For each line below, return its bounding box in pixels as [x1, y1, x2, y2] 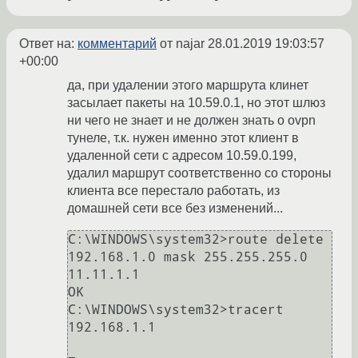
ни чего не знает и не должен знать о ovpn [67, 113, 316, 128]
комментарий [78, 37, 157, 51]
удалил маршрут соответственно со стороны [67, 166, 332, 181]
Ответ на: [19, 37, 78, 51]
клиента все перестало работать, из [67, 184, 280, 198]
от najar [157, 37, 208, 51]
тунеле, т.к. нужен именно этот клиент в [67, 131, 299, 145]
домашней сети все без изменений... [67, 201, 283, 216]
